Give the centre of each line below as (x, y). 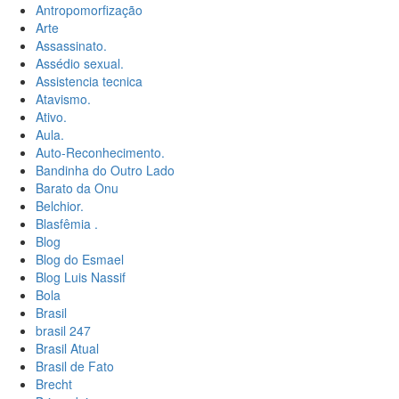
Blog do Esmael (80, 260)
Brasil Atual (67, 349)
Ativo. (51, 117)
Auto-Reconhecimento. (100, 153)
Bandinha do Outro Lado (105, 171)
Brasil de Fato (75, 366)
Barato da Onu (77, 188)
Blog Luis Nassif (81, 277)
